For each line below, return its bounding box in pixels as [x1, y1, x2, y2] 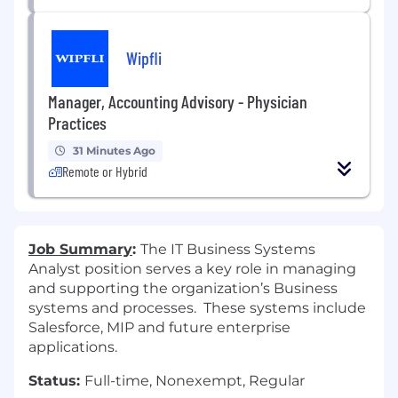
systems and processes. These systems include [28, 299, 366, 317]
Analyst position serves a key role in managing [28, 260, 356, 278]
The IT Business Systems [140, 241, 315, 259]
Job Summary [28, 241, 132, 259]
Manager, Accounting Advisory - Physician [48, 91, 307, 113]
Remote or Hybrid [62, 163, 147, 180]
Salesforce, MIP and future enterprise [28, 319, 291, 337]
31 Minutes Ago [73, 144, 155, 158]
